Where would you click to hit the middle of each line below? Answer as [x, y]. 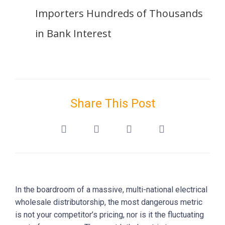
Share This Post [113, 104]
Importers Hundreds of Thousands [119, 14]
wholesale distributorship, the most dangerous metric [109, 202]
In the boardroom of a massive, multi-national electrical [111, 189]
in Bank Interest [73, 34]
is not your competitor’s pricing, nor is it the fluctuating [109, 214]
